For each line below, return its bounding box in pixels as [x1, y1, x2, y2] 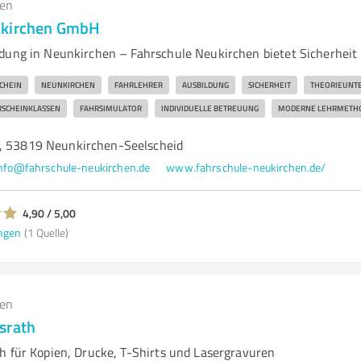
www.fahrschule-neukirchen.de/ [166, 160, 326, 175]
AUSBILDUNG [181, 79, 229, 90]
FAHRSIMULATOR [79, 102, 142, 114]
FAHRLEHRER [114, 79, 163, 90]
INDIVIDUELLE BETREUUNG [160, 102, 259, 114]
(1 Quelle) [23, 224, 68, 240]
